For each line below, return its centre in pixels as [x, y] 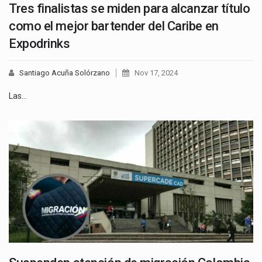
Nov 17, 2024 [156, 73]
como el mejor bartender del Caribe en [114, 26]
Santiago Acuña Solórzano [65, 73]
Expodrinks [39, 43]
